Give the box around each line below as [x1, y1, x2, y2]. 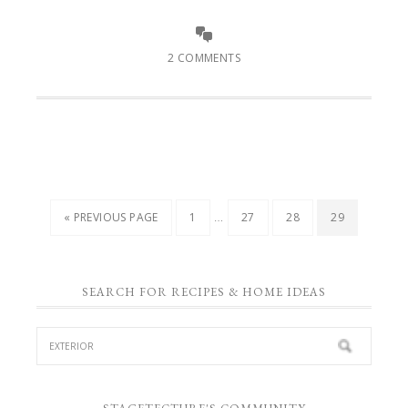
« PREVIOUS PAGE [63, 209, 158, 226]
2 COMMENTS [168, 50, 240, 66]
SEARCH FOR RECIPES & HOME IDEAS [82, 284, 326, 301]
